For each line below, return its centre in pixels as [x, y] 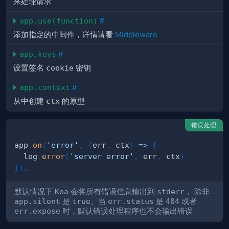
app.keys [38, 54]
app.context [45, 87]
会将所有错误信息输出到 [113, 191]
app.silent [37, 201]
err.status [131, 201]
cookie [60, 68]
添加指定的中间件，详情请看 [64, 35]
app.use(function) [59, 21]
